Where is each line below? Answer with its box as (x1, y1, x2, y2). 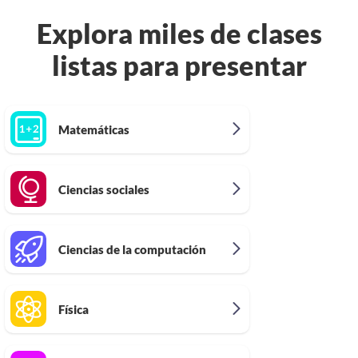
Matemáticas (58, 121, 130, 137)
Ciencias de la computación (58, 241, 207, 257)
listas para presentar (51, 48, 307, 82)
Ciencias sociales (58, 181, 150, 197)
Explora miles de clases (36, 16, 322, 50)
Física (58, 301, 89, 316)
